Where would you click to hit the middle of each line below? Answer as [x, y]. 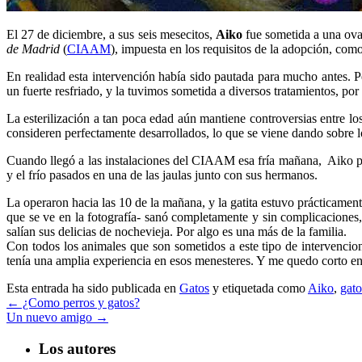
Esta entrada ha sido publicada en [93, 288]
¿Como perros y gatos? [80, 302]
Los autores [77, 348]
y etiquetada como [259, 288]
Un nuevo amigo [51, 317]
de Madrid [33, 48]
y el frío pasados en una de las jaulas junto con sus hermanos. [162, 175]
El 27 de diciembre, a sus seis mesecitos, [111, 34]
